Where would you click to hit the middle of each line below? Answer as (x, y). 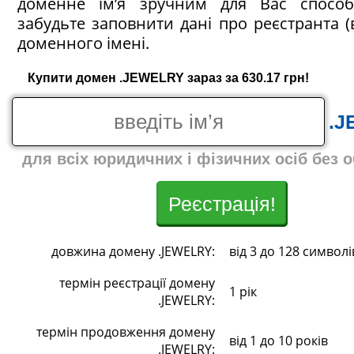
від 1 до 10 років (279, 341)
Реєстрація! (222, 204)
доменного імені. (83, 43)
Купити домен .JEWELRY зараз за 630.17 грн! (168, 78)
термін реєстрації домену (137, 283)
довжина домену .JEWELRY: (133, 251)
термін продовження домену (126, 332)
